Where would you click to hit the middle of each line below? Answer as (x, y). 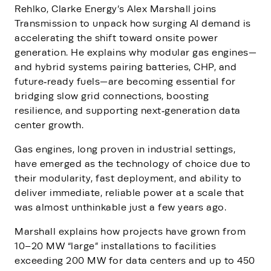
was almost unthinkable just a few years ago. (120, 207)
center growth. (49, 125)
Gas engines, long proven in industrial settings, (125, 149)
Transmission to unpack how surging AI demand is (133, 23)
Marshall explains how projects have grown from (130, 231)
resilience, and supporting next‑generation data (128, 110)
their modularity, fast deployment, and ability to (128, 178)
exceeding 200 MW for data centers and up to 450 (135, 260)
